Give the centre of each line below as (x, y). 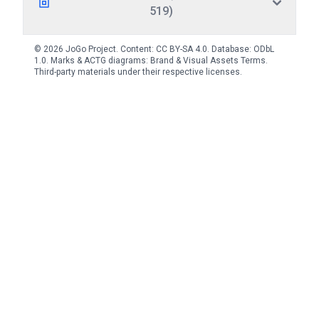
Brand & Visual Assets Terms (208, 61)
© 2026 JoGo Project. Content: (95, 49)
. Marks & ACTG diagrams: (98, 61)
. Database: (230, 49)
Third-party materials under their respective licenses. (138, 72)
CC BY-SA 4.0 (182, 49)
